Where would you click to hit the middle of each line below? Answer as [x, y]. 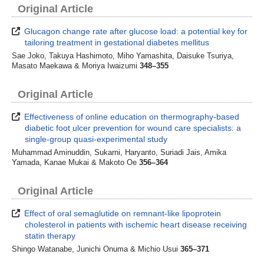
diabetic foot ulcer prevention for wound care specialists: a [133, 128]
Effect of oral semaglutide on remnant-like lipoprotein [122, 214]
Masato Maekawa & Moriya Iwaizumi [76, 66]
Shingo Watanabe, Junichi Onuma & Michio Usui [96, 250]
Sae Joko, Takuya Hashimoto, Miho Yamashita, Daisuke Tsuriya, [123, 56]
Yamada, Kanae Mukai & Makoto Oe [75, 162]
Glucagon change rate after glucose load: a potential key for [135, 31]
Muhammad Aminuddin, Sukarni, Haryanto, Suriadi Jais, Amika [119, 152]
